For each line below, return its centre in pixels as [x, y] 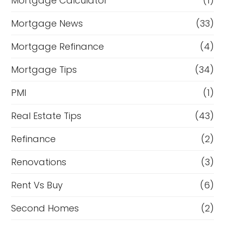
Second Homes [45, 208]
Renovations [39, 162]
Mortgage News [47, 23]
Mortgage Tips [44, 69]
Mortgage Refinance [58, 46]
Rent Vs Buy [37, 185]
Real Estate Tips [46, 116]
